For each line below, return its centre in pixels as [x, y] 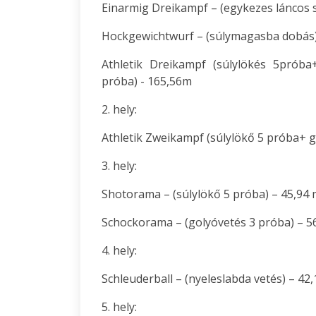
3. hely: [119, 166]
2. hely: [119, 109]
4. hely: [119, 250]
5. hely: [119, 307]
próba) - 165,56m [147, 81]
